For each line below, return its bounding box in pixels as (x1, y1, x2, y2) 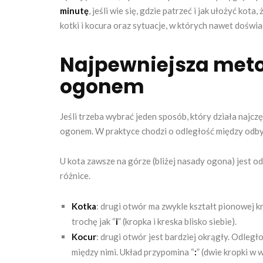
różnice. (60, 170, 90, 181)
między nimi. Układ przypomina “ (72, 247, 194, 258)
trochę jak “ (72, 216, 116, 227)
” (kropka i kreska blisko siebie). (118, 216, 237, 227)
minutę (60, 5, 89, 16)
